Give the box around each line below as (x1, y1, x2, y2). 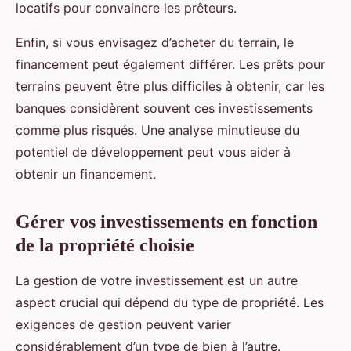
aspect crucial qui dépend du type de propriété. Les (16, 295, 324, 311)
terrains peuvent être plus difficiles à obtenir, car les (16, 78, 324, 95)
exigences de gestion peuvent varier (16, 317, 231, 333)
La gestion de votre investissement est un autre (16, 273, 298, 289)
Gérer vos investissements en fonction (16, 212, 317, 233)
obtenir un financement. (16, 166, 156, 183)
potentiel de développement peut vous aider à (16, 144, 291, 161)
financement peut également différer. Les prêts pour (16, 56, 325, 73)
